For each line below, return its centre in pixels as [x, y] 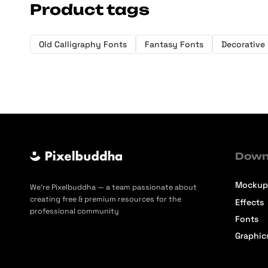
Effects [250, 202]
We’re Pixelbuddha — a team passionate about [113, 187]
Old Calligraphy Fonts [83, 44]
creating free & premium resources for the [106, 199]
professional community [74, 211]
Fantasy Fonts [174, 44]
